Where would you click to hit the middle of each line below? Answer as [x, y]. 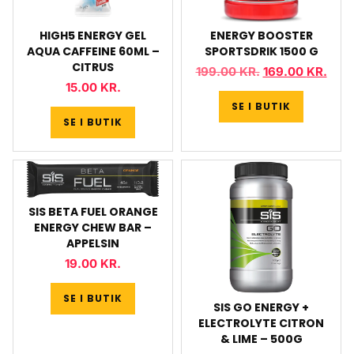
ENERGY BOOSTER [261, 35]
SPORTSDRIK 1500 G [261, 51]
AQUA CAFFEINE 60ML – [93, 51]
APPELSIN [93, 243]
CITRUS [93, 67]
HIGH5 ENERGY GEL [93, 35]
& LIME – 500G [261, 339]
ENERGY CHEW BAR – [93, 227]
